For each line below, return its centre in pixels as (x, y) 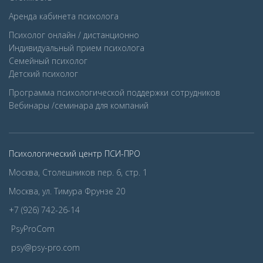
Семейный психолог (48, 61)
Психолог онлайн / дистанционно (74, 35)
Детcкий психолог (43, 74)
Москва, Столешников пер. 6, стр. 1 (78, 172)
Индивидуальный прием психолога (77, 48)
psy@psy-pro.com (45, 247)
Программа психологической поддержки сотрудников (114, 92)
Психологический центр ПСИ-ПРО (75, 154)
